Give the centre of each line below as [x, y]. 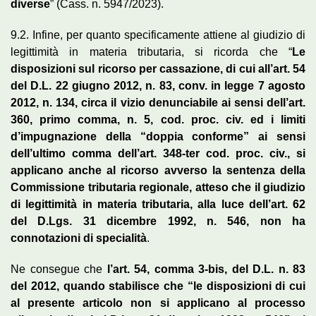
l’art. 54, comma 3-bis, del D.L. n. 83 [206, 269]
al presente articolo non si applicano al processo [158, 303]
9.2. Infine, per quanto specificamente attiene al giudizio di [158, 35]
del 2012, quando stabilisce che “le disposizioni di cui [158, 286]
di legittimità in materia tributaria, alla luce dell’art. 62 [158, 204]
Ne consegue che [59, 269]
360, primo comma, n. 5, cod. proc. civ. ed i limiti [158, 119]
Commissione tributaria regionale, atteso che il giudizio [158, 187]
